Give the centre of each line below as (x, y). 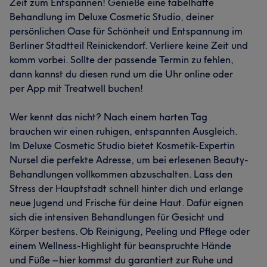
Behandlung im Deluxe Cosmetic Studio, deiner (112, 17)
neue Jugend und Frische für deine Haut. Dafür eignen (126, 203)
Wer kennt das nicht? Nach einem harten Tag (108, 117)
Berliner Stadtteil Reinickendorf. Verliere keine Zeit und (129, 45)
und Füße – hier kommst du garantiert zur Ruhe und (121, 260)
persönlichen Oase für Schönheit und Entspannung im (126, 31)
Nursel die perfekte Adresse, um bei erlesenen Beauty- (129, 160)
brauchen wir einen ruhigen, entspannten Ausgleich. (123, 131)
